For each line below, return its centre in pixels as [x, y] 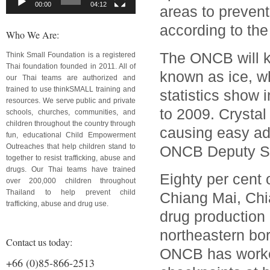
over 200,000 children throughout [71, 181]
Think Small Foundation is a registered [71, 55]
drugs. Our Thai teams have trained [71, 169]
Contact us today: [39, 242]
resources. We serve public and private [71, 100]
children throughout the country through [71, 123]
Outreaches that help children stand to [71, 146]
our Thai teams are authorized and [71, 77]
